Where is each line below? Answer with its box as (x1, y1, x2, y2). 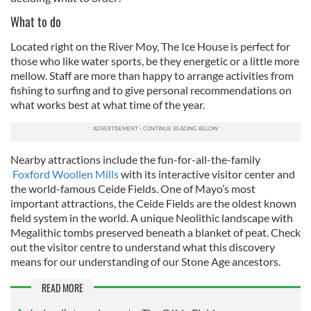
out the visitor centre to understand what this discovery (10, 239, 275, 253)
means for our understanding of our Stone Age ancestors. (10, 254, 280, 268)
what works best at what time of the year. (10, 97, 205, 111)
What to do (10, 12, 61, 31)
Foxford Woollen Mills (12, 167, 121, 180)
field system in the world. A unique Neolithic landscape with (10, 210, 293, 224)
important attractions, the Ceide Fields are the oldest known (10, 196, 296, 210)
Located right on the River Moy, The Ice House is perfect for (10, 39, 290, 53)
